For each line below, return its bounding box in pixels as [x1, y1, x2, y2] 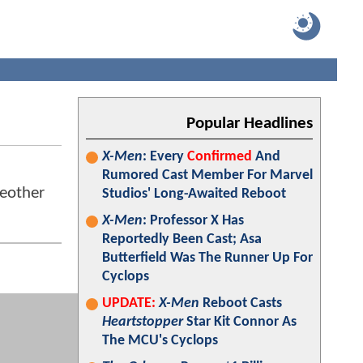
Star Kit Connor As [183, 314, 297, 330]
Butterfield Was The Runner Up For [102, 250, 313, 266]
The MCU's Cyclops [102, 333, 218, 348]
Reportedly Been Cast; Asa [102, 232, 262, 247]
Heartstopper [102, 314, 183, 330]
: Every [143, 149, 187, 164]
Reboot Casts [199, 296, 282, 311]
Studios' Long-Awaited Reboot [102, 186, 286, 202]
